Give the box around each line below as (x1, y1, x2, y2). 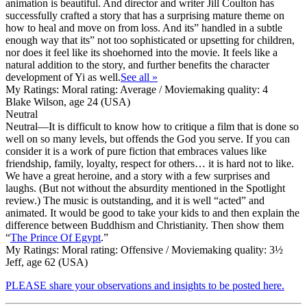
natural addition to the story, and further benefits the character (5, 58, 269, 71)
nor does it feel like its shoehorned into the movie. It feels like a (5, 46, 278, 58)
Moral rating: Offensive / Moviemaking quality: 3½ (59, 243, 283, 256)
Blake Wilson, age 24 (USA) (5, 95, 130, 108)
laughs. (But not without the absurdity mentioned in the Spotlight (5, 182, 285, 194)
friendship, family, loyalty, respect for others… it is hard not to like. (5, 157, 294, 169)
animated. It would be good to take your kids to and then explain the (5, 206, 299, 219)
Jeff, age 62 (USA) (5, 256, 88, 268)
